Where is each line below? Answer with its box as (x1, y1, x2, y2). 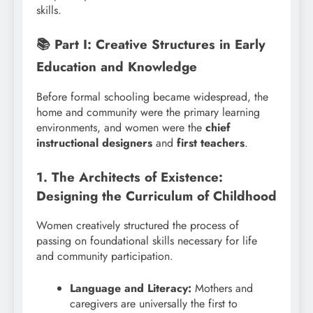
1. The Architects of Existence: (36, 167, 223, 187)
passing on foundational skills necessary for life (36, 233, 257, 249)
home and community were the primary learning (36, 103, 260, 120)
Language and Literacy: (70, 280, 191, 297)
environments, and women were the (36, 119, 205, 136)
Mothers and (191, 280, 253, 297)
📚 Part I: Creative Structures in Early (36, 35, 265, 54)
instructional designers (36, 134, 152, 151)
